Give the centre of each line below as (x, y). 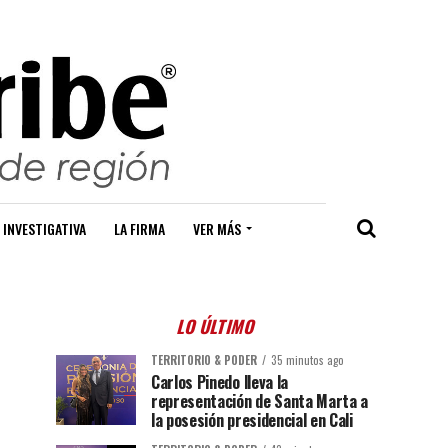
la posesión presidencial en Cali (252, 420)
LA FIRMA (139, 229)
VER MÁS (217, 229)
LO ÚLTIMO (216, 326)
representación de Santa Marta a (260, 401)
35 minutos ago (307, 360)
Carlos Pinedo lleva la (219, 382)
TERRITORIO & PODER (204, 360)
